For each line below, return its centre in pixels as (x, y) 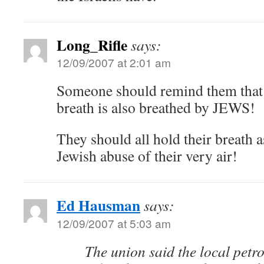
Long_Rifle (92, 45)
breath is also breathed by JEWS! (156, 107)
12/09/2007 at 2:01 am (114, 62)
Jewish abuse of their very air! (147, 156)
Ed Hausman (98, 205)
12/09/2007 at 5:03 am (114, 223)
